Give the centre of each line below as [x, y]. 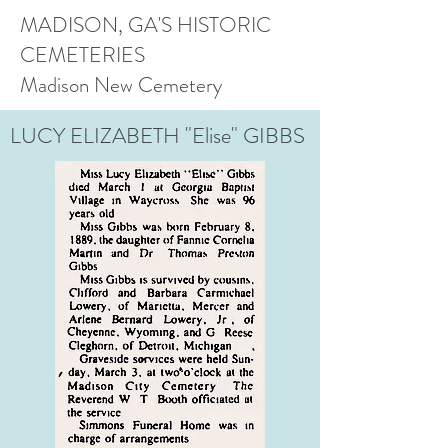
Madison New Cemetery [121, 85]
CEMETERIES [82, 55]
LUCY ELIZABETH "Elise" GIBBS [157, 135]
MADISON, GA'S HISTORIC [145, 25]
